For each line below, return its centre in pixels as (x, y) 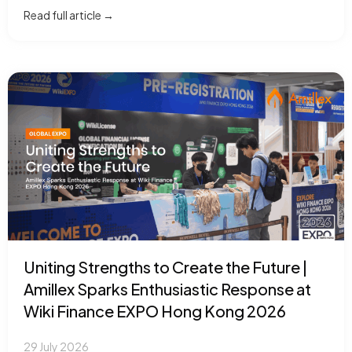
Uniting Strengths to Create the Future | (165, 267)
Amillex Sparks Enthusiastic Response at (167, 289)
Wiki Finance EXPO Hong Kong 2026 (155, 311)
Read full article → (69, 15)
